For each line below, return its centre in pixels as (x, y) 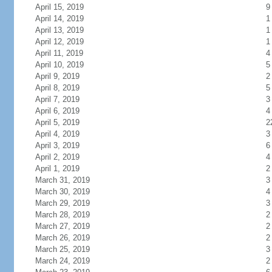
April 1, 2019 (57, 168)
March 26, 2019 (62, 238)
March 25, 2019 (62, 249)
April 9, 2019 (57, 76)
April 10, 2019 (59, 65)
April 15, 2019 (59, 7)
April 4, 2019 (57, 134)
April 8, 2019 (57, 88)
